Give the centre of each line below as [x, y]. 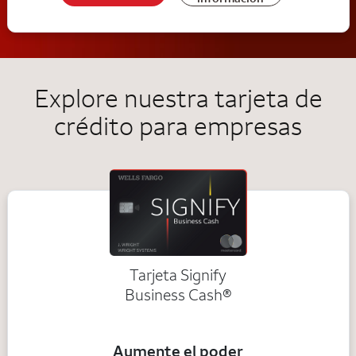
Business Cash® [178, 294]
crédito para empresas [178, 126]
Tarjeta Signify [178, 274]
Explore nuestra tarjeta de [178, 98]
